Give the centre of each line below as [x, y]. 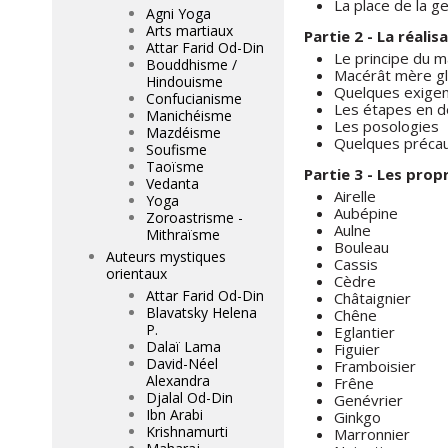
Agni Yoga [178, 13]
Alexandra [178, 380]
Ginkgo [357, 417]
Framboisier [375, 366]
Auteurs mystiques [166, 256]
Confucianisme [194, 98]
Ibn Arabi [174, 414]
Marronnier [372, 434]
